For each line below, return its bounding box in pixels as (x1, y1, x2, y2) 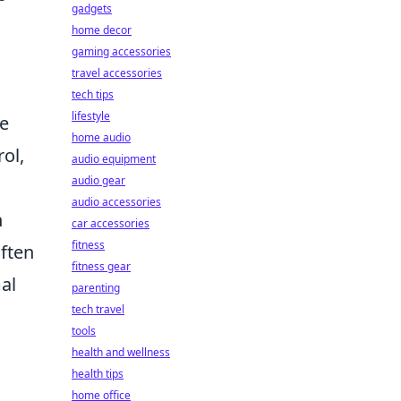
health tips (72, 366, 124, 381)
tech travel (72, 302, 124, 317)
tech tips (72, 87, 114, 102)
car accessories (72, 216, 149, 231)
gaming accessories (72, 44, 171, 59)
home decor (72, 22, 132, 38)
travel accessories (72, 65, 162, 81)
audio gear (72, 173, 125, 188)
